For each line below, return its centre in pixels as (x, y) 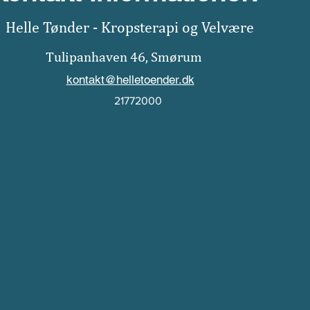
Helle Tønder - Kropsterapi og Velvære (129, 27)
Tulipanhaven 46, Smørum (124, 56)
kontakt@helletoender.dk (130, 80)
